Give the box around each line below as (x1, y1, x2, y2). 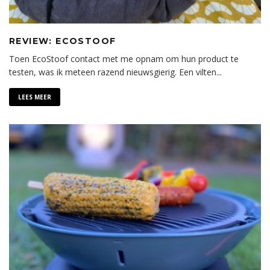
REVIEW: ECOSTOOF (9, 35, 116, 46)
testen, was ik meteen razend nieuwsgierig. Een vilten (9, 66, 216, 78)
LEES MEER (18, 92, 51, 101)
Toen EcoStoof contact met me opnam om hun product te (9, 52, 239, 64)
